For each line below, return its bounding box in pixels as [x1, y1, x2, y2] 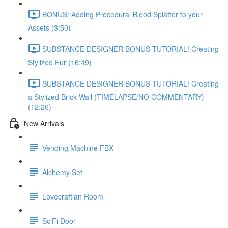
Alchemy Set [42, 166, 82, 177]
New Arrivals [24, 118, 64, 128]
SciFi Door [42, 215, 76, 226]
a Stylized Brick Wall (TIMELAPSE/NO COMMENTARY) [28, 92, 204, 102]
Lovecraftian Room [42, 191, 103, 202]
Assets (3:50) [28, 22, 71, 33]
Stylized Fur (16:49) [28, 57, 92, 67]
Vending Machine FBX [42, 142, 113, 153]
